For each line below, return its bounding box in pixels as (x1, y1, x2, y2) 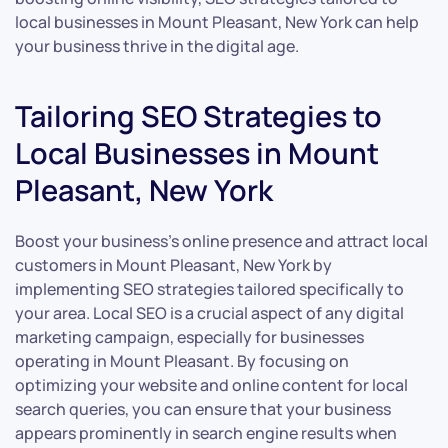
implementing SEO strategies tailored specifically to (15, 278, 404, 301)
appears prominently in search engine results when (15, 422, 397, 445)
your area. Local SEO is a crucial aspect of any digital (15, 302, 404, 325)
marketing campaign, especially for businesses (15, 326, 364, 349)
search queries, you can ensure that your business (15, 398, 391, 421)
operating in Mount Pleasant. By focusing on (15, 350, 349, 373)
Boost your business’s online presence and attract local (15, 230, 428, 253)
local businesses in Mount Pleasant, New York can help (15, 11, 419, 34)
